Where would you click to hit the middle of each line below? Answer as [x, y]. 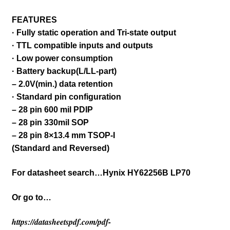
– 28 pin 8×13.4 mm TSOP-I [63, 136]
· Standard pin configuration [66, 97]
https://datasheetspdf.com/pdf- [61, 222]
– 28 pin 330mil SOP [50, 123]
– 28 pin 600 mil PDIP [52, 110]
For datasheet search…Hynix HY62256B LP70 [101, 173]
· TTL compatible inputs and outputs [82, 46]
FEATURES [34, 20]
